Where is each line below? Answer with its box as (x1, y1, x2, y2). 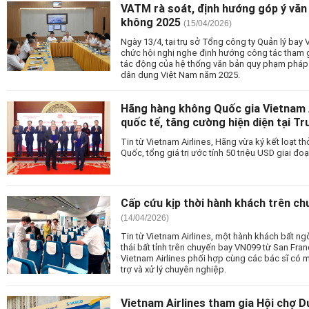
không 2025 (121, 14, 181, 30)
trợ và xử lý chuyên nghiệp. (121, 263, 226, 276)
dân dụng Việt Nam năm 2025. (121, 68, 240, 81)
